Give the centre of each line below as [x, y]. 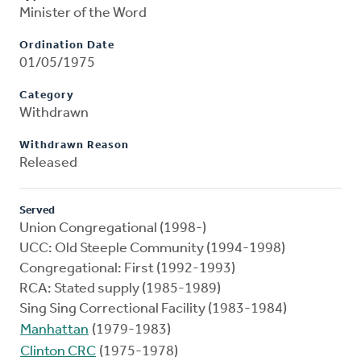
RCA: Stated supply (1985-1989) [120, 289]
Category [47, 96]
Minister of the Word [83, 14]
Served [37, 211]
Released [48, 164]
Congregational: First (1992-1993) [127, 269]
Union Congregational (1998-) [113, 229]
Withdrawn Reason [74, 146]
